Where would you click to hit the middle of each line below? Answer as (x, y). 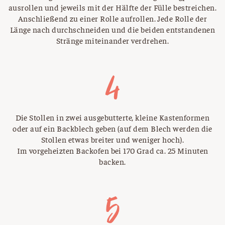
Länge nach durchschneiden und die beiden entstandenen (113, 29)
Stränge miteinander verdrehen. (113, 40)
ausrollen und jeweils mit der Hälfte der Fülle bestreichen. (113, 7)
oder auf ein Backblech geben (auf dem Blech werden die (113, 128)
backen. (113, 161)
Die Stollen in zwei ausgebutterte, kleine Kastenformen (113, 117)
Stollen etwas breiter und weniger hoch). (113, 139)
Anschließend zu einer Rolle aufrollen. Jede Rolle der (113, 18)
